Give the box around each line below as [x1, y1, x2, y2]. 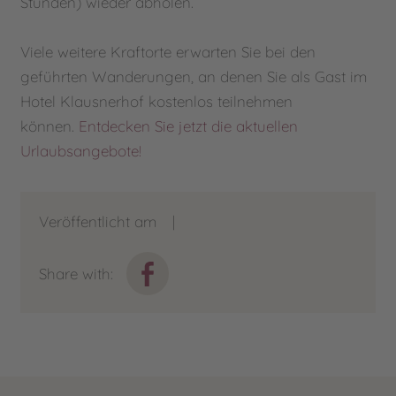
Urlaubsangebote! [20, 141, 142, 160]
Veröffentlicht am [38, 212, 156, 232]
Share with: [38, 263, 113, 283]
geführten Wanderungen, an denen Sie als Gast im [20, 66, 368, 86]
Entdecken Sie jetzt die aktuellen [79, 116, 299, 135]
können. [20, 116, 80, 135]
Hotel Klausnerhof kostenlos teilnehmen [20, 91, 293, 110]
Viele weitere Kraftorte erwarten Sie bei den [20, 42, 316, 61]
